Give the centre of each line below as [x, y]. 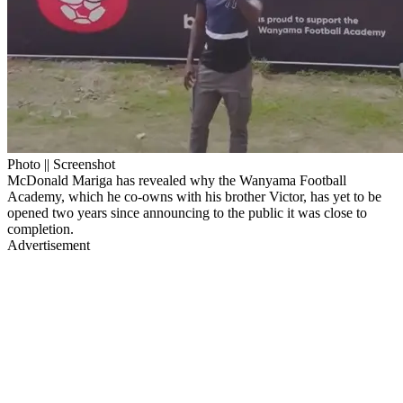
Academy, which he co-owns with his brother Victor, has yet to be [194, 196]
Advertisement [49, 245]
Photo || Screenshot [61, 164]
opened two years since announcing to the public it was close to [187, 212]
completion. [40, 228]
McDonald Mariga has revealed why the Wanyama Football [177, 180]
